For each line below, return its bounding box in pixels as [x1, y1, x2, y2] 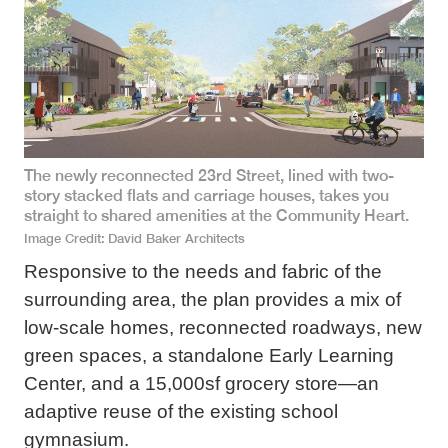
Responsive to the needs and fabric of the [24, 261, 382, 283]
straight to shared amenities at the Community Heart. [24, 206, 409, 226]
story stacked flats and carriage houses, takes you [24, 186, 389, 206]
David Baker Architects [107, 231, 245, 247]
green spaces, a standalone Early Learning [24, 345, 394, 367]
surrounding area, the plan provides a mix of [24, 289, 401, 311]
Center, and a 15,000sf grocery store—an [24, 373, 379, 395]
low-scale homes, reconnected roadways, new [24, 317, 422, 339]
